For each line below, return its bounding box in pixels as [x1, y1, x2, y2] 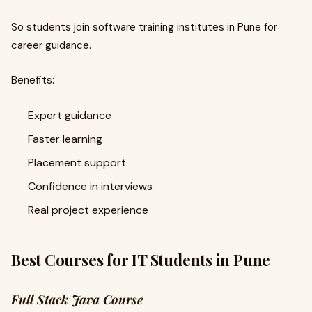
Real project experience [28, 203, 148, 217]
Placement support [28, 155, 126, 170]
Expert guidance [28, 108, 111, 123]
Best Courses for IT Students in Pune [11, 249, 271, 270]
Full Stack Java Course [11, 291, 143, 308]
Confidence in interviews [28, 179, 153, 194]
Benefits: [11, 73, 54, 87]
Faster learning [28, 132, 102, 146]
